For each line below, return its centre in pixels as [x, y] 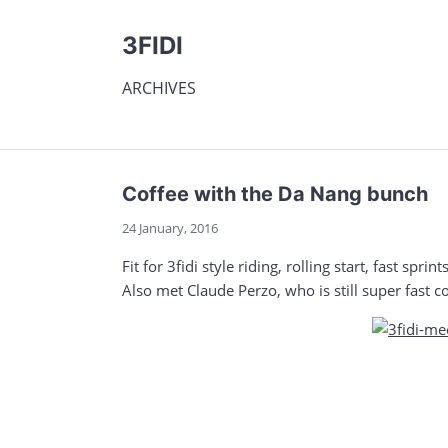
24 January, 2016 [170, 228]
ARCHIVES [159, 88]
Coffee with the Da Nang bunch [275, 194]
